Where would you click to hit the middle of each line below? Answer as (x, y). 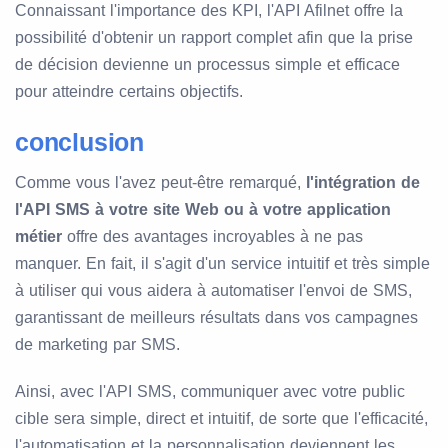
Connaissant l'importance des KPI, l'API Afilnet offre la (209, 11)
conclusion (79, 142)
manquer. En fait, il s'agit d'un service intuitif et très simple (222, 264)
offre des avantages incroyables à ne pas (212, 237)
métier (38, 237)
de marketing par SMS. (97, 345)
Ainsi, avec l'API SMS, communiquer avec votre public (210, 392)
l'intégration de (363, 183)
